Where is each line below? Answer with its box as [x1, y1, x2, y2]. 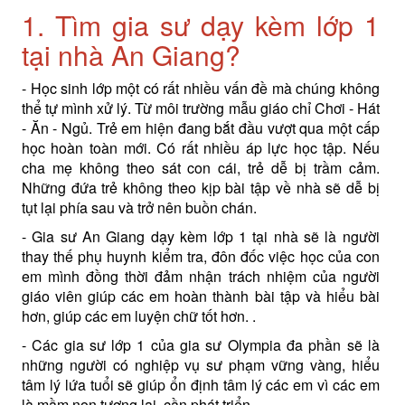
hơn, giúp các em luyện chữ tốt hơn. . [21, 306, 256, 326]
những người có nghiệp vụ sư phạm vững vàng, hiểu [21, 354, 380, 375]
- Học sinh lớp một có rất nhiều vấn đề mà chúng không [21, 78, 380, 99]
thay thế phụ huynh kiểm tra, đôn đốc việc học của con [21, 246, 380, 267]
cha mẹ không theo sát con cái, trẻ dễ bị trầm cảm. [21, 157, 380, 178]
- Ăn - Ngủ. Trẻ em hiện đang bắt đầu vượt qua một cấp [21, 118, 380, 138]
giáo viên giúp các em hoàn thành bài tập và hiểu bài [21, 286, 380, 306]
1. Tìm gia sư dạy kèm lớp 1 [21, 5, 380, 44]
